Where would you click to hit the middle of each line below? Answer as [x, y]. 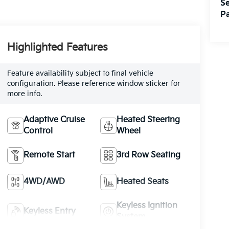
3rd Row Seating [149, 155]
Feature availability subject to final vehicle [80, 74]
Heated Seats [143, 182]
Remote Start [49, 155]
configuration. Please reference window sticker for [94, 84]
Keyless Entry [49, 212]
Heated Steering [148, 120]
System [131, 217]
